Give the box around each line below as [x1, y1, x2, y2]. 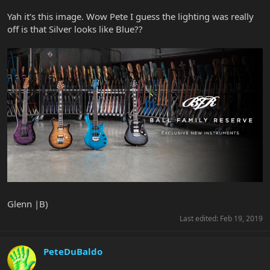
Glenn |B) [7, 198, 48, 210]
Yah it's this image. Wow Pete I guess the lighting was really [7, 10, 254, 22]
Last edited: [180, 213, 220, 224]
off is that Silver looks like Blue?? [7, 22, 143, 35]
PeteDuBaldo [43, 245, 102, 258]
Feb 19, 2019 [220, 213, 263, 224]
